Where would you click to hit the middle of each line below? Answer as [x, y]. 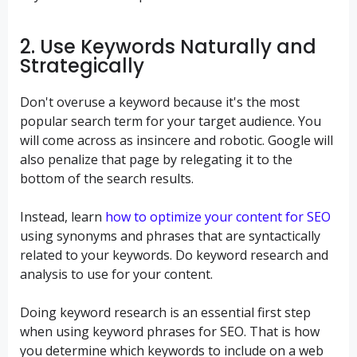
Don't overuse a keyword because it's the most [160, 102]
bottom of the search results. [107, 178]
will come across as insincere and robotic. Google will [177, 140]
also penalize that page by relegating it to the [156, 159]
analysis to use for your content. [116, 274]
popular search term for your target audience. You [171, 121]
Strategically [82, 66]
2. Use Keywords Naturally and [168, 47]
